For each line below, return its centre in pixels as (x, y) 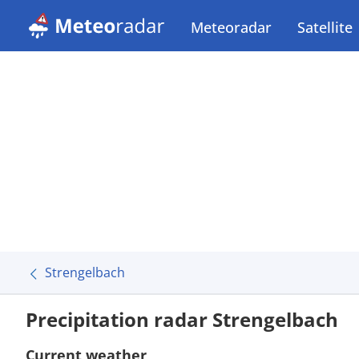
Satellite (325, 27)
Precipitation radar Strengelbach (182, 319)
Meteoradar (231, 27)
